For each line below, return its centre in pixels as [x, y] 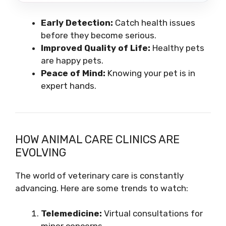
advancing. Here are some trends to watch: [102, 188]
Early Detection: [77, 22]
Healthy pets [177, 48]
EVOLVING [41, 152]
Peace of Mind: [73, 73]
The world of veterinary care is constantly [99, 175]
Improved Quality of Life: [96, 48]
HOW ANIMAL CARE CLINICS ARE [97, 139]
